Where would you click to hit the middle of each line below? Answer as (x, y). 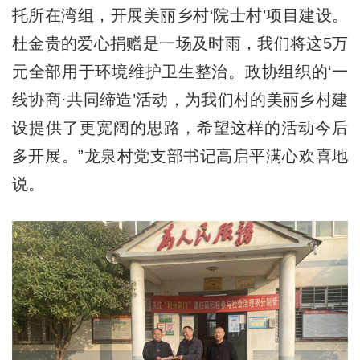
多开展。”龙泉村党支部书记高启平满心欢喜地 (180, 155)
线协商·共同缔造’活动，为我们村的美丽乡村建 (180, 99)
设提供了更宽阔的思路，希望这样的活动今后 (180, 127)
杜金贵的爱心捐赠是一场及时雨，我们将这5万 (180, 43)
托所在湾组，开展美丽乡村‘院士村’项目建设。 (180, 15)
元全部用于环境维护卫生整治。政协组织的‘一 (180, 71)
